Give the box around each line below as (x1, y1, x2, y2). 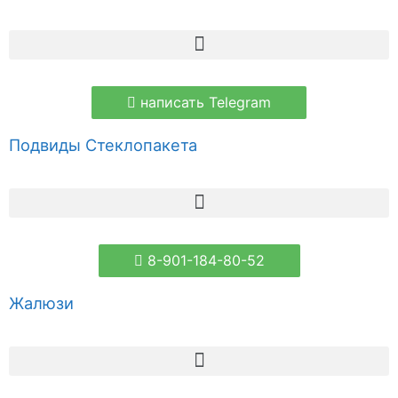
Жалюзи (9, 292, 74, 313)
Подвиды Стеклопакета (9, 134, 197, 155)
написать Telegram (140, 92, 271, 111)
